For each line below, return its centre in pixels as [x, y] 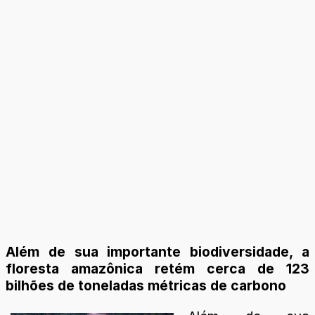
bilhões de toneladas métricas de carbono [146, 286]
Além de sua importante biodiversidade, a [157, 252]
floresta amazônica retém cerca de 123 [157, 269]
